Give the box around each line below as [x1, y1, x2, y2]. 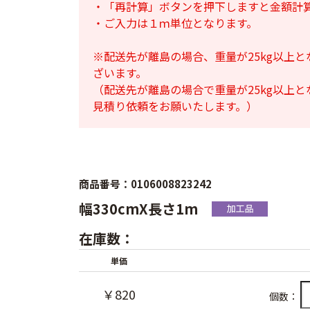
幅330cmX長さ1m [79, 199, 201, 219]
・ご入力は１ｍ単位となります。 [93, 15, 257, 31]
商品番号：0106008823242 [79, 176, 212, 191]
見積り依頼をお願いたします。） [93, 98, 257, 114]
